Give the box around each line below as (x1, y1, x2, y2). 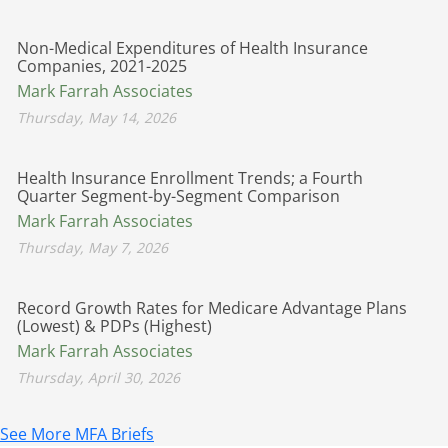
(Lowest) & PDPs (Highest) (17, 314, 212, 337)
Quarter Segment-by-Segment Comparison (17, 184, 340, 207)
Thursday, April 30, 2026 (17, 367, 180, 387)
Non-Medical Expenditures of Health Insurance (17, 36, 368, 59)
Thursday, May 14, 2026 (17, 107, 176, 127)
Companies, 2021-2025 (17, 54, 187, 77)
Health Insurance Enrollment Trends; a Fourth (17, 166, 363, 189)
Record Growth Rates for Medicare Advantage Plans (17, 296, 407, 319)
